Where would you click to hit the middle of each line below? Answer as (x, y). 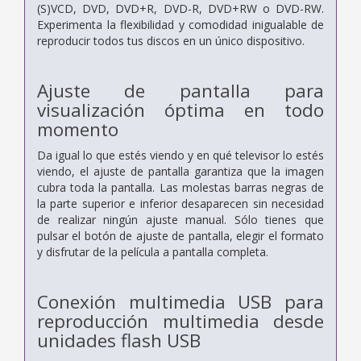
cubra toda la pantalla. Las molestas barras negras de (180, 187)
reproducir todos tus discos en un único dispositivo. (171, 40)
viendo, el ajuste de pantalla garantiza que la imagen (180, 171)
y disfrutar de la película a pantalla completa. (153, 251)
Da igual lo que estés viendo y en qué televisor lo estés (180, 155)
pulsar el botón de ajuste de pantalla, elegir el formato (180, 235)
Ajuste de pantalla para (180, 90)
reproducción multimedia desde (180, 321)
